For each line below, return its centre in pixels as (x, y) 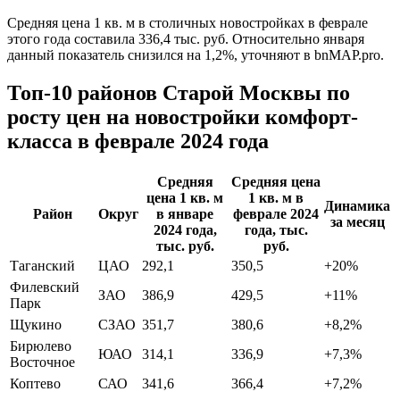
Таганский (42, 265)
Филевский (45, 287)
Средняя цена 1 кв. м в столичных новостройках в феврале (187, 22)
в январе (185, 213)
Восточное (42, 362)
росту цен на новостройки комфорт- (183, 117)
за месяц (357, 221)
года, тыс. (276, 229)
